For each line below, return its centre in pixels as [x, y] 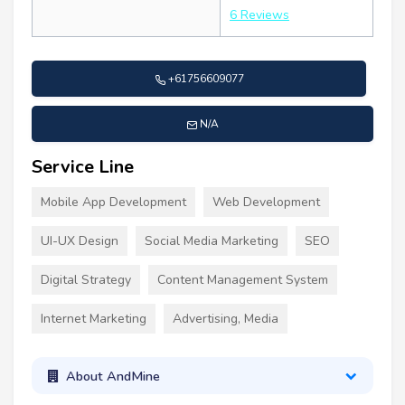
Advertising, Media [226, 319]
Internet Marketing [94, 319]
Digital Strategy [86, 280]
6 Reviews [259, 15]
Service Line [83, 167]
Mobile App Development [113, 202]
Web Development [266, 202]
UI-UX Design [80, 241]
